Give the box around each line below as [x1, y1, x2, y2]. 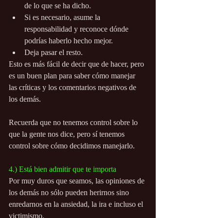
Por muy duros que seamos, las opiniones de [9, 177, 146, 185]
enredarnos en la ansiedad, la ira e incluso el [9, 200, 145, 209]
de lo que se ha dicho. [24, 1, 91, 10]
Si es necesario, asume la [24, 13, 102, 22]
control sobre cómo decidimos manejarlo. [9, 142, 135, 150]
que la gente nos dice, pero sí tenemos [9, 130, 127, 139]
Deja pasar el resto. [24, 48, 83, 57]
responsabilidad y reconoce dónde [24, 25, 130, 34]
